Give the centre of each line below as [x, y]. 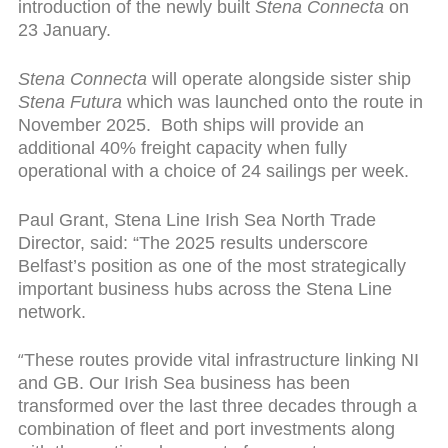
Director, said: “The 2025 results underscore [192, 242]
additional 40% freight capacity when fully [182, 147]
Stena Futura [69, 101]
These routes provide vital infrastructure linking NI [221, 360]
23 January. [64, 30]
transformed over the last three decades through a [217, 406]
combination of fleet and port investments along [206, 429]
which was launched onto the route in [272, 101]
